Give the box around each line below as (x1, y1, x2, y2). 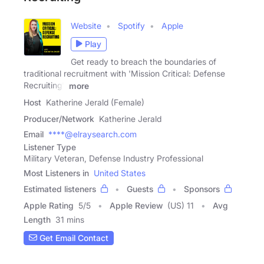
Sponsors (184, 183, 220, 194)
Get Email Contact (37, 233, 108, 243)
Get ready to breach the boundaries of (71, 56, 216, 67)
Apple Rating (24, 200, 74, 210)
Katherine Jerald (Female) (46, 97, 144, 107)
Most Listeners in (24, 167, 89, 178)
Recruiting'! (24, 80, 67, 90)
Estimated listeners (24, 183, 96, 194)
